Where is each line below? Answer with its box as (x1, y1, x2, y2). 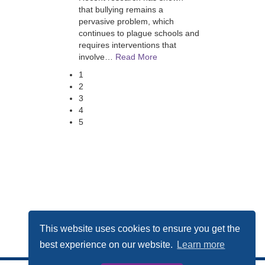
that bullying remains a (78, 5, 163, 14)
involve (78, 52, 105, 62)
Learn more (177, 240, 225, 250)
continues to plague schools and (78, 28, 199, 38)
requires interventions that (78, 40, 176, 50)
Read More (115, 52, 157, 62)
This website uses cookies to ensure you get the (40, 223, 241, 234)
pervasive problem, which (78, 17, 174, 26)
